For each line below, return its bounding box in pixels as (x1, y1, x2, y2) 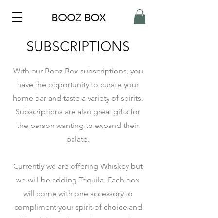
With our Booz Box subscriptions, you (13, 66, 143, 76)
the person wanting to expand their (17, 121, 139, 130)
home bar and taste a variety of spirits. (13, 93, 143, 103)
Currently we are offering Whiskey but (13, 162, 143, 171)
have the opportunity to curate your (17, 80, 139, 90)
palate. (66, 134, 90, 144)
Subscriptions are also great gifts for (16, 107, 140, 117)
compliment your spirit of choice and (14, 202, 142, 212)
